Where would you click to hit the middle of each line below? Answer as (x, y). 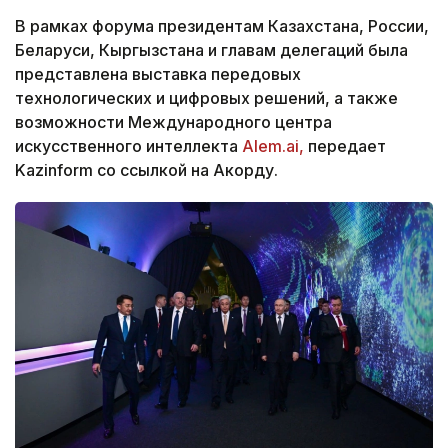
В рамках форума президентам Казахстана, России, (222, 26)
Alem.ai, (273, 146)
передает (345, 146)
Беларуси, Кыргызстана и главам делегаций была (211, 50)
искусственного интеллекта (128, 146)
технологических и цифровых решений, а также (206, 98)
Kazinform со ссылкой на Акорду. (146, 170)
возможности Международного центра (173, 122)
